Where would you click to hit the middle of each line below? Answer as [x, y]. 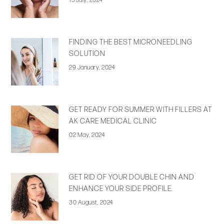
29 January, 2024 [92, 68]
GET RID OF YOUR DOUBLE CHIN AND [132, 177]
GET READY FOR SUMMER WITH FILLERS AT [141, 110]
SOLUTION [87, 54]
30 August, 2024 [91, 203]
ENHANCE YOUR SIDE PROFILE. [121, 189]
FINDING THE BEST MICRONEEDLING [131, 42]
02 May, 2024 [87, 135]
